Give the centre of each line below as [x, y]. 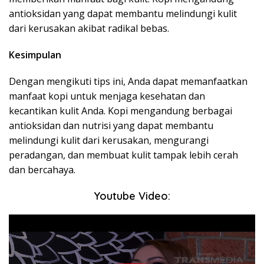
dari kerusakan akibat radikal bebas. [89, 28]
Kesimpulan [35, 55]
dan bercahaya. [42, 170]
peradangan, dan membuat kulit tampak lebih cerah [123, 155]
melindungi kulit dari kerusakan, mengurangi [109, 140]
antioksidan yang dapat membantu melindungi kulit [123, 14]
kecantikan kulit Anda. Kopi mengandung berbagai [121, 111]
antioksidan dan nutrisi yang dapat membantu [111, 126]
